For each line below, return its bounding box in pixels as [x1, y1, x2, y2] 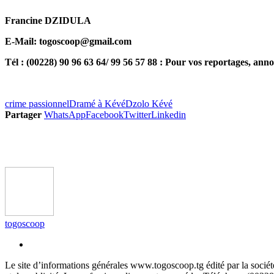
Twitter [124, 109, 151, 120]
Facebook [86, 109, 124, 120]
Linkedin [151, 109, 186, 120]
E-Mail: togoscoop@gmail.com [5, 35, 131, 46]
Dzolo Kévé [125, 98, 172, 109]
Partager [5, 109, 42, 120]
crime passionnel [5, 98, 69, 109]
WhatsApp [44, 109, 86, 120]
